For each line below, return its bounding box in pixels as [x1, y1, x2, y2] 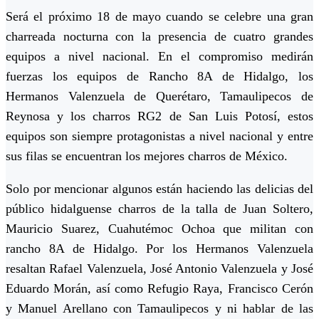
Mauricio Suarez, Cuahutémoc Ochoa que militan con [6, 221, 313, 236]
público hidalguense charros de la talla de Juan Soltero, [6, 202, 313, 216]
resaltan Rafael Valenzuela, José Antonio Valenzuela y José [6, 261, 313, 276]
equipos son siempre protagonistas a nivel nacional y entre [6, 129, 313, 144]
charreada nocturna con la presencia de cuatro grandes [6, 29, 313, 44]
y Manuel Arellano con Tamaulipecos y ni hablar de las [6, 301, 313, 316]
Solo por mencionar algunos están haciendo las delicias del [6, 182, 313, 197]
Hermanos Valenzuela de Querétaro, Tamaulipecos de [6, 89, 313, 104]
